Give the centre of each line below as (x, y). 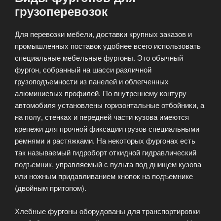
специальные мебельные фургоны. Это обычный (99, 58)
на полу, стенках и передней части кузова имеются (102, 117)
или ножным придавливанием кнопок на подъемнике (104, 176)
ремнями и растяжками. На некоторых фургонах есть (105, 141)
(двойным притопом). (51, 188)
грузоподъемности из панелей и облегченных (92, 81)
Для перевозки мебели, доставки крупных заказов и (103, 34)
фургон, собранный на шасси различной (83, 70)
